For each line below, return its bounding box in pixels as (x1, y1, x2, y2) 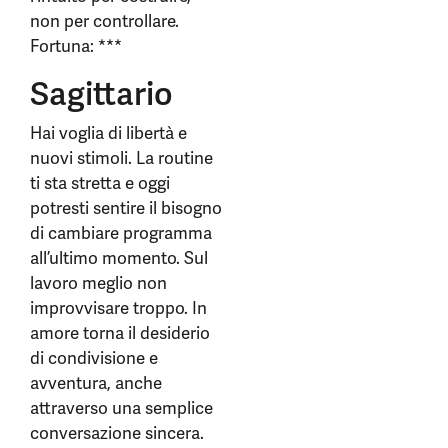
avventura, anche (30, 372, 162, 394)
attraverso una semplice (30, 397, 213, 419)
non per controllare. (30, 10, 179, 32)
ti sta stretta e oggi (30, 172, 170, 194)
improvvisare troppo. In (30, 297, 207, 319)
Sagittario (30, 73, 173, 115)
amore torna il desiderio (30, 322, 210, 344)
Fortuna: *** (30, 35, 122, 57)
